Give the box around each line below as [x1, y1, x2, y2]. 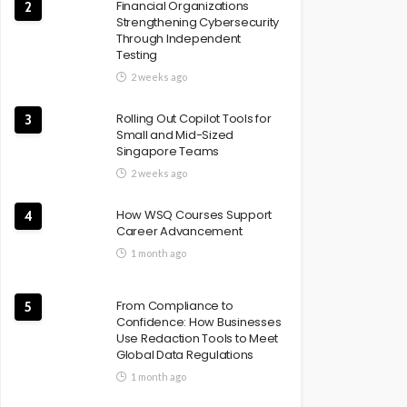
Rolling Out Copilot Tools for [116, 110, 272, 127]
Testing [116, 46, 158, 64]
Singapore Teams [116, 143, 220, 160]
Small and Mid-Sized [116, 126, 234, 144]
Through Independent [116, 30, 242, 47]
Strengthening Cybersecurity [116, 14, 279, 31]
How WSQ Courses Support [116, 206, 273, 223]
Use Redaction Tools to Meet [116, 330, 278, 347]
